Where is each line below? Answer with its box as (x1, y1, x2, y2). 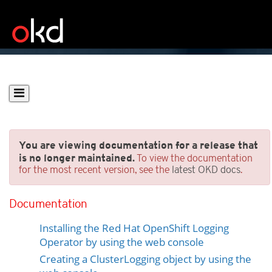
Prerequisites (39, 204, 103, 218)
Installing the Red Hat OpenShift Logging (39, 220, 229, 235)
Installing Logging (15, 174, 152, 195)
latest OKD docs (172, 165, 240, 175)
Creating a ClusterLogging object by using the (39, 251, 251, 266)
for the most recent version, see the (19, 165, 172, 175)
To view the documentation (135, 153, 253, 164)
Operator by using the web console (39, 234, 204, 249)
